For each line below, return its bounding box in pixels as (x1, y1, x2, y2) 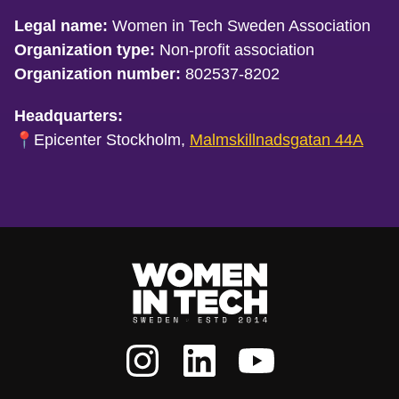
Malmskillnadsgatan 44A (190, 130, 363, 149)
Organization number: (14, 64, 181, 83)
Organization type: (14, 40, 155, 59)
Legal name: (14, 16, 108, 35)
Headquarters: (14, 106, 123, 125)
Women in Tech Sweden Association (108, 16, 370, 35)
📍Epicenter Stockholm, (14, 130, 190, 149)
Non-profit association (155, 40, 314, 59)
